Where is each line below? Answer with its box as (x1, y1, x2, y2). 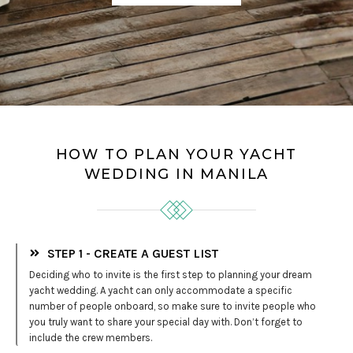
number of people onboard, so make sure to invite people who (29, 299, 316, 312)
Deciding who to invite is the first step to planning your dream (29, 268, 312, 281)
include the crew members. (29, 331, 152, 344)
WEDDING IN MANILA (84, 165, 269, 183)
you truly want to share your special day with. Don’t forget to (29, 315, 303, 328)
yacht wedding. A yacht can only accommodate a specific (29, 284, 292, 296)
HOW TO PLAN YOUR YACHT (55, 145, 298, 163)
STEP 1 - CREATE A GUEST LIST (46, 245, 218, 261)
